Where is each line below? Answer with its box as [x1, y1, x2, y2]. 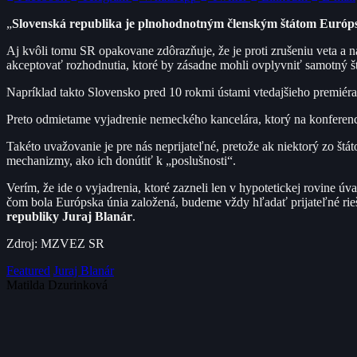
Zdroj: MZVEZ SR [6, 236, 104, 250]
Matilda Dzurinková [6, 277, 108, 292]
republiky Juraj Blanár [6, 209, 132, 223]
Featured [6, 263, 50, 277]
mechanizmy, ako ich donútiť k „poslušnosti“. [6, 153, 236, 167]
